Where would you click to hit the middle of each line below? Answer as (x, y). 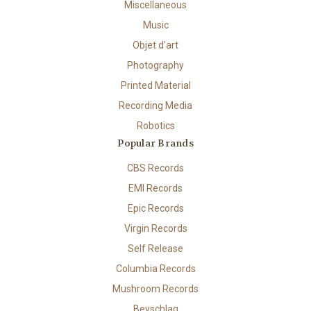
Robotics (155, 125)
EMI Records (155, 188)
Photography (155, 65)
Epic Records (155, 208)
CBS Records (155, 168)
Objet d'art (155, 45)
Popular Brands (155, 143)
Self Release (155, 248)
